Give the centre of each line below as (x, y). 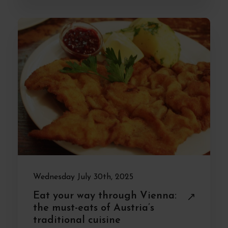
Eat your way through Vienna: (105, 196)
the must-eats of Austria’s (94, 208)
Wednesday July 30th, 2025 (83, 177)
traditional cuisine (77, 220)
